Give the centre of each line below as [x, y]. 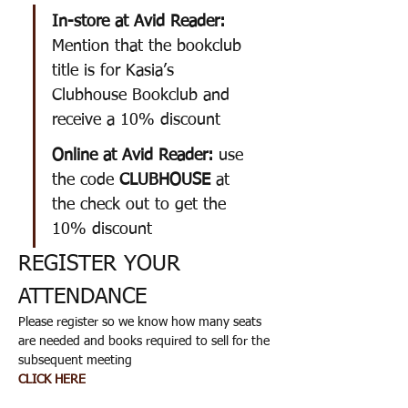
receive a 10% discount [136, 120]
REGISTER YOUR [103, 264]
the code [86, 180]
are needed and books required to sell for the [146, 342]
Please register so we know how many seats [142, 322]
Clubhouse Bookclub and [143, 96]
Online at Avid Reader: [135, 156]
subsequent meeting [75, 361]
